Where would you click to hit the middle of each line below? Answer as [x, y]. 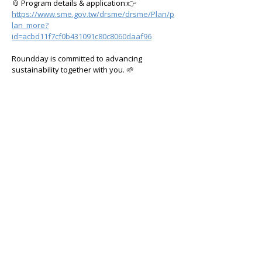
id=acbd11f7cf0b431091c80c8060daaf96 [82, 36]
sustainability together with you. [68, 70]
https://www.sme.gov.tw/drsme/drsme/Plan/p [93, 14]
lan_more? [30, 25]
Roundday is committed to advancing [78, 58]
